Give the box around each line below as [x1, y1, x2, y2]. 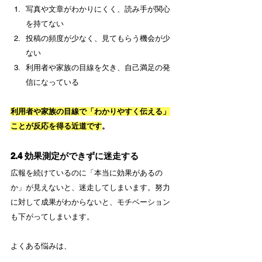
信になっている [26, 78, 79, 87]
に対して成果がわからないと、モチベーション [11, 198, 170, 207]
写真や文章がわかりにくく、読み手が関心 [26, 5, 170, 14]
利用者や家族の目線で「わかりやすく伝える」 [11, 107, 170, 116]
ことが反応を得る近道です [11, 122, 102, 131]
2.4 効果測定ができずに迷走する [11, 151, 139, 161]
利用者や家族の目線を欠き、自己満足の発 [26, 63, 170, 73]
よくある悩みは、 [11, 242, 71, 251]
